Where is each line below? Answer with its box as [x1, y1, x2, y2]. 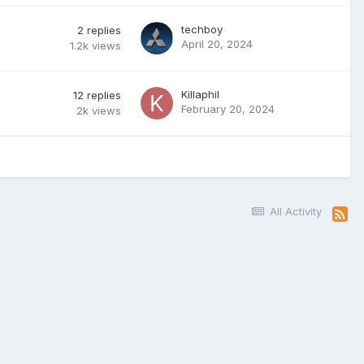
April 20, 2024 [181, 37, 253, 50]
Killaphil [181, 88, 219, 101]
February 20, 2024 [181, 102, 275, 115]
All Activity [270, 205, 322, 218]
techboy [181, 23, 223, 36]
